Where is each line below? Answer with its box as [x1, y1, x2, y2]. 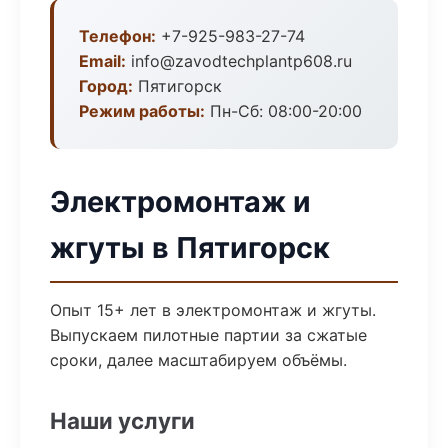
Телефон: [79, 26, 156, 46]
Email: [79, 51, 126, 71]
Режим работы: [79, 101, 205, 121]
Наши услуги [50, 407, 195, 434]
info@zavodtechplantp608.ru [126, 51, 352, 71]
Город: [79, 76, 133, 96]
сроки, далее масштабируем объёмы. [50, 350, 347, 370]
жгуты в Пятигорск [50, 230, 330, 265]
